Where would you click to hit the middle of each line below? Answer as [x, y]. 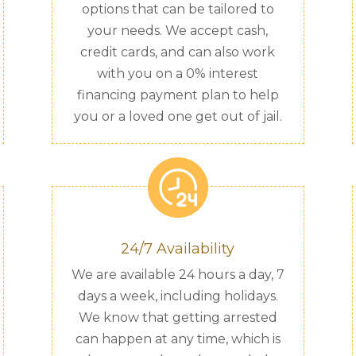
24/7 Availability [178, 249]
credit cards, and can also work [178, 52]
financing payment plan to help [178, 95]
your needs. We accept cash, [178, 30]
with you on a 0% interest [178, 73]
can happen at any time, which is [178, 339]
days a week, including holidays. [178, 296]
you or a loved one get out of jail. [178, 116]
